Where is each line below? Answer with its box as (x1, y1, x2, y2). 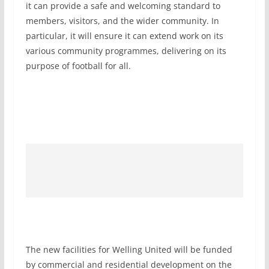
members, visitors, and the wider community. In (25, 14, 219, 26)
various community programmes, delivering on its (25, 44, 226, 56)
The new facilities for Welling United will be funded (25, 243, 232, 255)
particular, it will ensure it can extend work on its (25, 29, 223, 41)
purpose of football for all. (25, 59, 131, 71)
